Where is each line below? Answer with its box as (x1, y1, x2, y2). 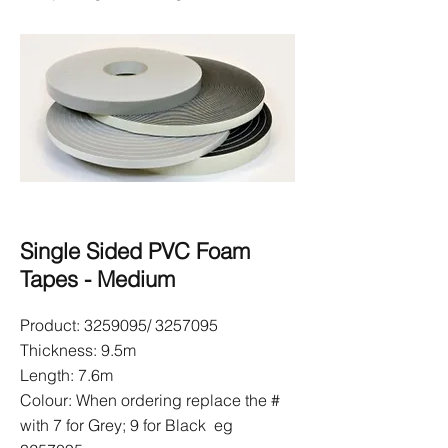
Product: (20, 315, 84, 335)
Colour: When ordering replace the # (20, 390, 280, 410)
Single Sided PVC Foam (20, 237, 250, 265)
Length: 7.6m (20, 365, 113, 385)
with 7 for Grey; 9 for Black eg (20, 415, 233, 435)
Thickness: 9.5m (20, 340, 136, 360)
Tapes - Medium (20, 265, 175, 293)
